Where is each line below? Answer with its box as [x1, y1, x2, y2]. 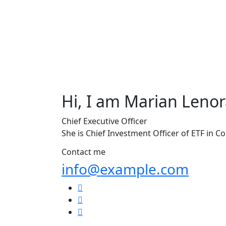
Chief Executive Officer [62, 116, 147, 127]
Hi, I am [62, 90, 120, 112]
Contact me [62, 146, 105, 158]
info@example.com [62, 159, 189, 179]
